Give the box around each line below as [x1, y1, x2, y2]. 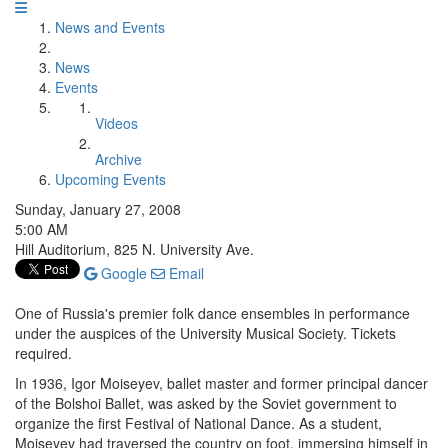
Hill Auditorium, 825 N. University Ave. [15, 239, 254, 259]
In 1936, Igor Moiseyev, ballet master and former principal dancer [15, 373, 428, 393]
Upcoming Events [55, 169, 166, 189]
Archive [95, 149, 142, 169]
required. [15, 343, 72, 363]
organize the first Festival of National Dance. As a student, [15, 413, 382, 433]
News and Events [55, 17, 165, 37]
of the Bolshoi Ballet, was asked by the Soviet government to [15, 393, 397, 413]
